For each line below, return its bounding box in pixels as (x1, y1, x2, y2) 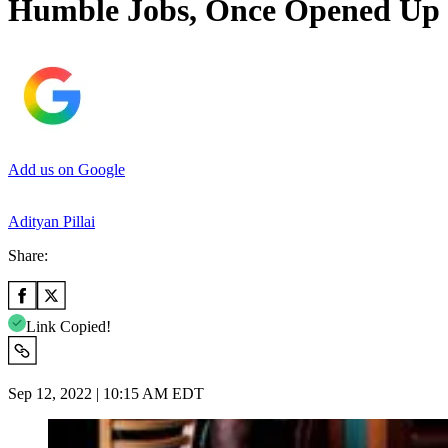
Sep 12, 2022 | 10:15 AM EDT (8, 384, 204, 402)
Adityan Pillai (8, 212, 95, 230)
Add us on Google (8, 160, 125, 178)
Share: (8, 246, 48, 264)
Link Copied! (26, 317, 111, 335)
